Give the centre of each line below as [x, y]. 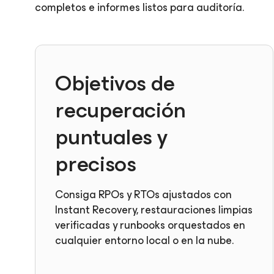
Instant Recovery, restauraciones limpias [154, 210]
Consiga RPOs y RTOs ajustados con [144, 194]
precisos [96, 164]
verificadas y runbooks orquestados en [150, 225]
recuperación [121, 110]
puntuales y [112, 137]
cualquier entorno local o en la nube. [145, 240]
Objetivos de [115, 83]
